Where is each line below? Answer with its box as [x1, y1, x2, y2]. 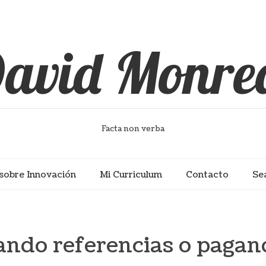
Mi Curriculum [100, 168, 162, 180]
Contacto [186, 168, 229, 180]
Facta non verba [102, 123, 164, 134]
